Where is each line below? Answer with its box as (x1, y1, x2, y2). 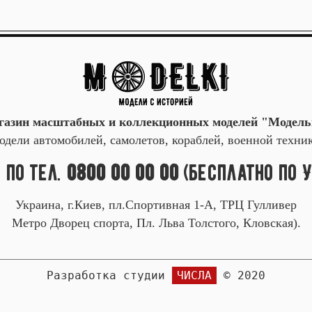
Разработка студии (47, 269, 172, 282)
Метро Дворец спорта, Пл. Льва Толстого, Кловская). (11, 216, 301, 230)
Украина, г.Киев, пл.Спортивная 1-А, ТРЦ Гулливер (15, 198, 297, 212)
